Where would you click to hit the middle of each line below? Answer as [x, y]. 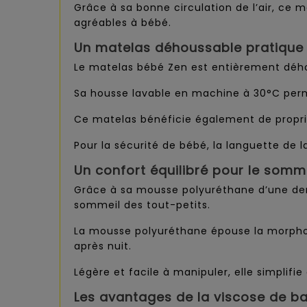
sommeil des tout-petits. [142, 205]
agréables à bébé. [123, 23]
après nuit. [103, 246]
